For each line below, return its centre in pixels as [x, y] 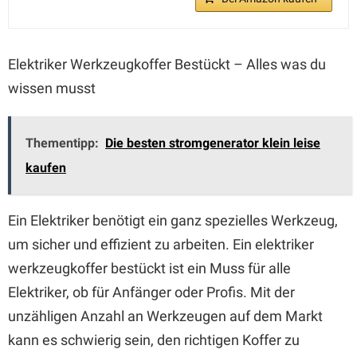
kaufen [46, 168]
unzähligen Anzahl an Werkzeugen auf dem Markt [165, 316]
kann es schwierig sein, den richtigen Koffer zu [154, 340]
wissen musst [52, 88]
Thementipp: [62, 143]
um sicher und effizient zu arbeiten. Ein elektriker [161, 244]
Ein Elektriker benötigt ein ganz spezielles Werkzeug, [173, 220]
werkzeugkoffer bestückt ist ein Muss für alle [149, 268]
